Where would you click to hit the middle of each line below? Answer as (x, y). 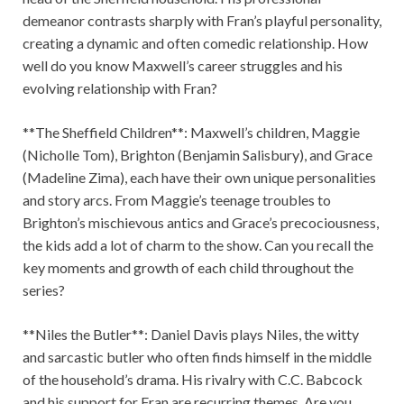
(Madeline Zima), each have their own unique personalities (199, 178)
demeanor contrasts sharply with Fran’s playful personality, (202, 21)
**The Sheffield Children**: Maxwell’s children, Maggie (191, 133)
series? (44, 290)
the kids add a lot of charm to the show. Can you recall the (198, 245)
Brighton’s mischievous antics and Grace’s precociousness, (201, 223)
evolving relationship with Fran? (120, 88)
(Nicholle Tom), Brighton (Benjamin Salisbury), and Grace (197, 155)
